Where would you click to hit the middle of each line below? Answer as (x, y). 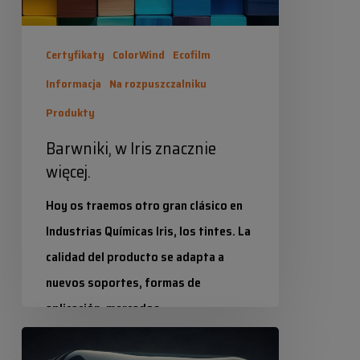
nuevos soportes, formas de (123, 282)
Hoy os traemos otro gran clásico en (144, 205)
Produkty (70, 112)
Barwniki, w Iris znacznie (131, 148)
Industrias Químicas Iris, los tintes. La (148, 231)
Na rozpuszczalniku (157, 84)
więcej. (68, 172)
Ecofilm (191, 55)
